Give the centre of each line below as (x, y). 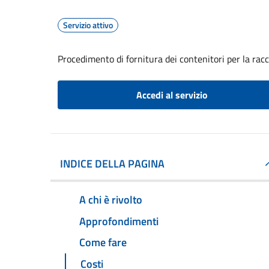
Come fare (103, 243)
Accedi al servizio (172, 95)
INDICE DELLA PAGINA (112, 164)
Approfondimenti (119, 221)
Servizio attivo (88, 25)
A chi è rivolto (111, 199)
